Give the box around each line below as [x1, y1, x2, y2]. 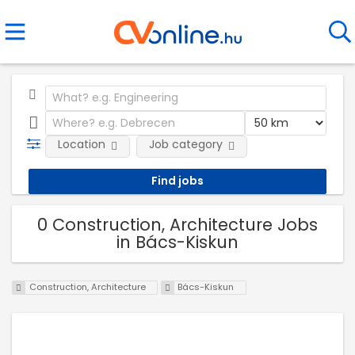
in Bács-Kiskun [116, 230, 239, 254]
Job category [148, 136, 223, 152]
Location [57, 136, 105, 152]
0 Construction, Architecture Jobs [37, 212, 318, 236]
